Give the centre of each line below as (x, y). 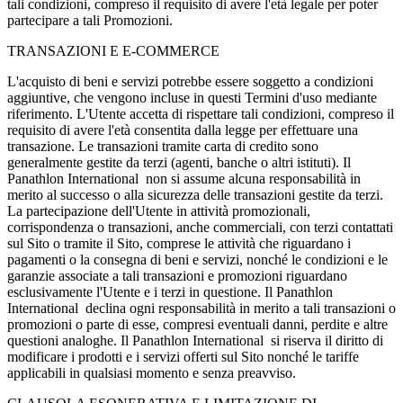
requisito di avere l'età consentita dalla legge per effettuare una (183, 130)
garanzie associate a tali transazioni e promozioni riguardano (177, 275)
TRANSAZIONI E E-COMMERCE (113, 50)
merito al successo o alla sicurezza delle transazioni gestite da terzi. (195, 194)
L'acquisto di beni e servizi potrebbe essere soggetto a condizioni (190, 81)
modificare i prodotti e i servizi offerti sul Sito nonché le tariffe (183, 356)
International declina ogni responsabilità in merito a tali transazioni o (201, 308)
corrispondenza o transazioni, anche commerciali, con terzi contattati (200, 227)
